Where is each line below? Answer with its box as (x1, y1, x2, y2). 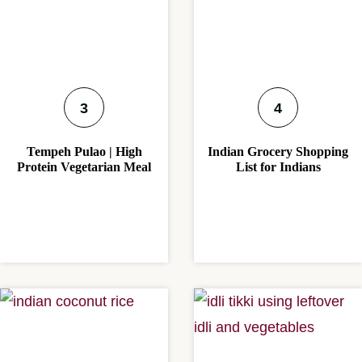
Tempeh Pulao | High (26, 145, 142, 159)
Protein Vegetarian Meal (17, 160, 151, 175)
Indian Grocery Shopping (208, 145, 348, 159)
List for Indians (235, 160, 321, 175)
